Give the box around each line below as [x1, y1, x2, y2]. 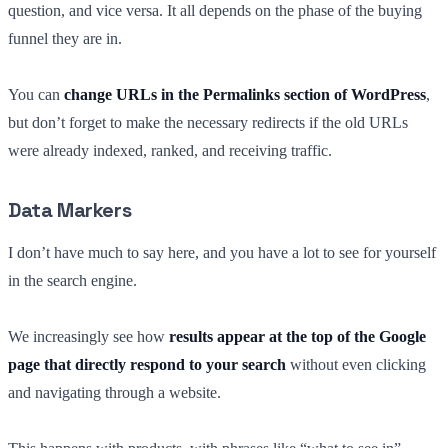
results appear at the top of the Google [169, 327, 426, 345]
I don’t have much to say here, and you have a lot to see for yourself [8, 243, 436, 261]
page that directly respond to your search [8, 355, 286, 373]
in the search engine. [8, 271, 137, 289]
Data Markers [8, 196, 132, 223]
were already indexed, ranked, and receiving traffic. [8, 141, 332, 159]
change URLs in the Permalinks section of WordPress [64, 85, 426, 103]
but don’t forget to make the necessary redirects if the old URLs [8, 113, 408, 131]
